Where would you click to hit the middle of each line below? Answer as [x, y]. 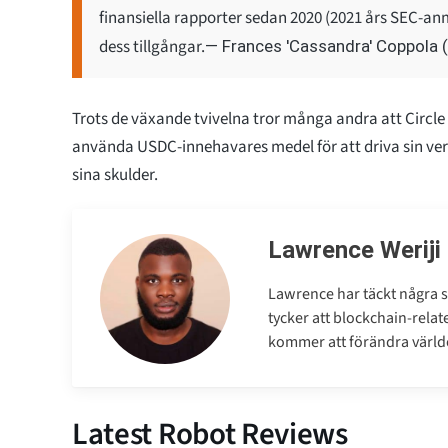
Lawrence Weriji [354, 249]
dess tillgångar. [152, 46]
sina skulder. [115, 174]
